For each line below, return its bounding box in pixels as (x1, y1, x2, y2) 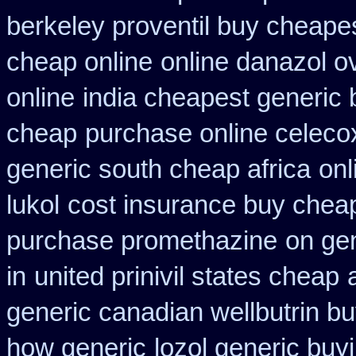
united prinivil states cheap (34, 262, 339, 291)
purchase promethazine (6, 226, 277, 255)
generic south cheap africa (6, 155, 311, 184)
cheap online (6, 48, 153, 76)
